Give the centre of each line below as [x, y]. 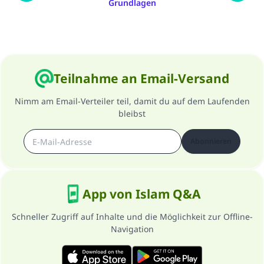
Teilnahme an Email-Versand [141, 78]
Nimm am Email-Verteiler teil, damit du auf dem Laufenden [132, 101]
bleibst [132, 113]
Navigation [132, 229]
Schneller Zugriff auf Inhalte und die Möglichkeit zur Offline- [132, 217]
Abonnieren [211, 141]
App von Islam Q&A [141, 194]
